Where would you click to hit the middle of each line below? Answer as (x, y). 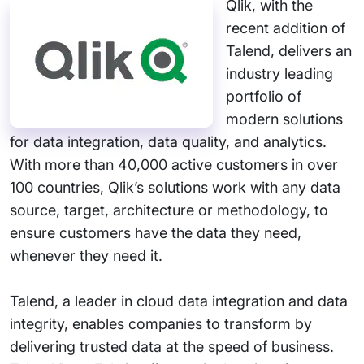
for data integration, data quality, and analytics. (168, 142)
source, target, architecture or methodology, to (169, 210)
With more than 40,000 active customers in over (174, 165)
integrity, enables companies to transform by (161, 324)
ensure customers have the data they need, (156, 233)
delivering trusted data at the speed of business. (172, 347)
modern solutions (284, 119)
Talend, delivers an (289, 51)
